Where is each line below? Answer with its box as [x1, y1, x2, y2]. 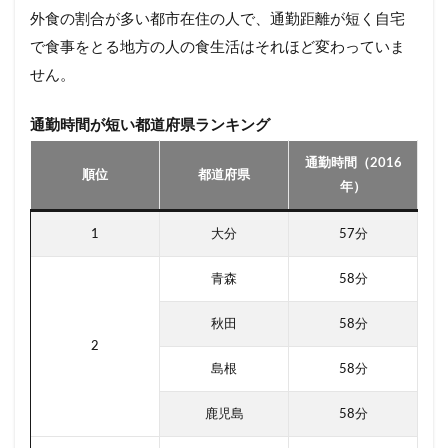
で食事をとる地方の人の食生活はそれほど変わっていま [30, 39, 405, 55]
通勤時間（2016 [304, 155, 402, 170]
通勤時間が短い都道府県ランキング [30, 117, 270, 133]
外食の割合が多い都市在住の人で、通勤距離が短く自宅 [30, 11, 405, 27]
